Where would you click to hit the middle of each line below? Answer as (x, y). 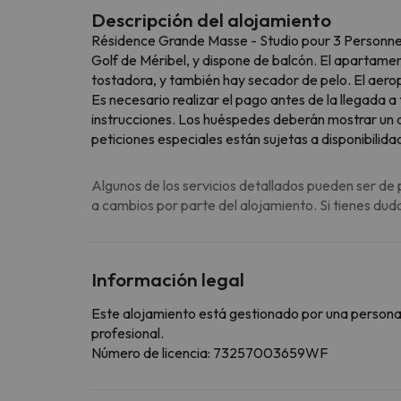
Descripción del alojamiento (211, 19)
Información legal (168, 279)
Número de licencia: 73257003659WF (209, 352)
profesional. (128, 333)
